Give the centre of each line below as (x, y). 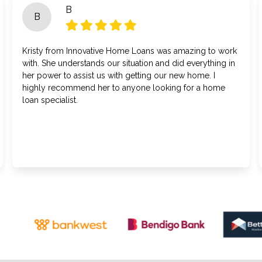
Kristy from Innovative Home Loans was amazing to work (130, 51)
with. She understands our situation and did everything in (129, 63)
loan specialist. (50, 100)
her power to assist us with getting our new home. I (119, 75)
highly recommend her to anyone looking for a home (124, 88)
